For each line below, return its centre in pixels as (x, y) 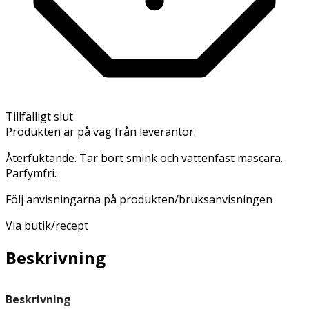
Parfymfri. (31, 173)
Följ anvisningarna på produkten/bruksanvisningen (139, 199)
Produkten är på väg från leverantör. (101, 131)
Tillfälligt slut (39, 116)
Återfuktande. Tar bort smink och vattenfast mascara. (144, 158)
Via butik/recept (47, 225)
